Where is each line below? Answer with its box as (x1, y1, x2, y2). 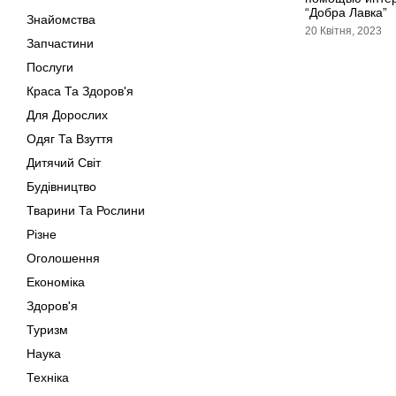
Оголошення (27, 251, 100, 265)
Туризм (27, 323, 68, 337)
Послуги (27, 60, 73, 74)
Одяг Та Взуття (27, 132, 113, 146)
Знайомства (27, 12, 95, 27)
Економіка (27, 275, 85, 289)
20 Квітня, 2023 (305, 25, 382, 37)
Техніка (27, 370, 69, 385)
